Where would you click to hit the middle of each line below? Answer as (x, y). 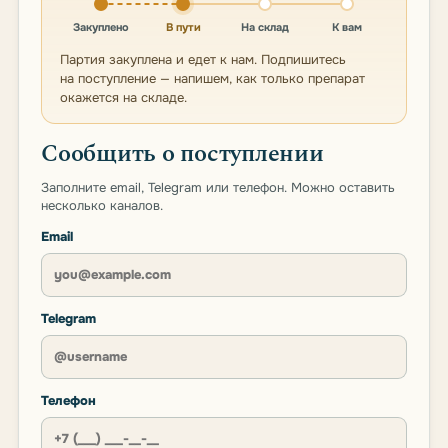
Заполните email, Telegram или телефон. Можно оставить (218, 187)
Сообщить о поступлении (182, 154)
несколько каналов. (102, 205)
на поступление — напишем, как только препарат (212, 78)
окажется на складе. (123, 97)
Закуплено (101, 27)
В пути (183, 27)
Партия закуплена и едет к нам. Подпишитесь (203, 59)
